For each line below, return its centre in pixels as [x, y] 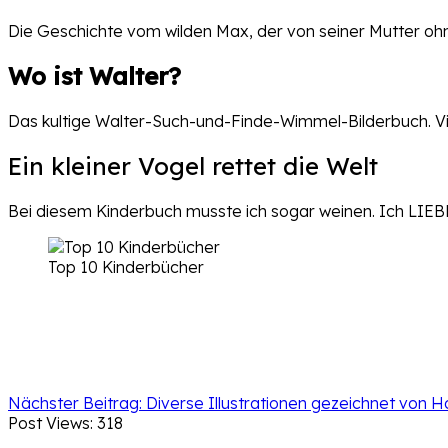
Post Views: [50, 423]
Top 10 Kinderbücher [126, 267]
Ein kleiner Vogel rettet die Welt [193, 166]
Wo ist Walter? [94, 76]
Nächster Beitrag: [77, 403]
